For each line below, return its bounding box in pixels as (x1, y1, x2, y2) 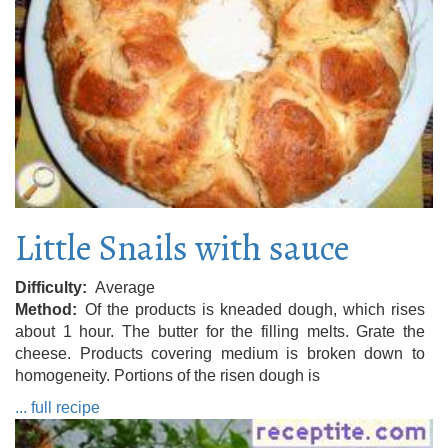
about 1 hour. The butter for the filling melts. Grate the (15, 323, 425, 340)
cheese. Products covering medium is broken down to (15, 345, 425, 362)
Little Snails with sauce (15, 223, 350, 272)
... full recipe (15, 399, 100, 416)
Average (95, 279, 155, 296)
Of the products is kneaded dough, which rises (85, 301, 425, 318)
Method (15, 301, 72, 318)
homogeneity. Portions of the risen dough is (15, 367, 320, 384)
